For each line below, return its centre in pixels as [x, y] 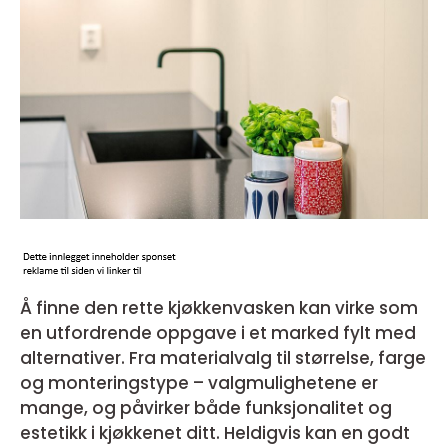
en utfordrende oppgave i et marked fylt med [218, 333]
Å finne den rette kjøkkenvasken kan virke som [219, 308]
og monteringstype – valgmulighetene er [199, 383]
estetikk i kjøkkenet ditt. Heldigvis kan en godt [215, 433]
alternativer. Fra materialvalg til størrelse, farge [223, 358]
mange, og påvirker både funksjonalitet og [206, 408]
